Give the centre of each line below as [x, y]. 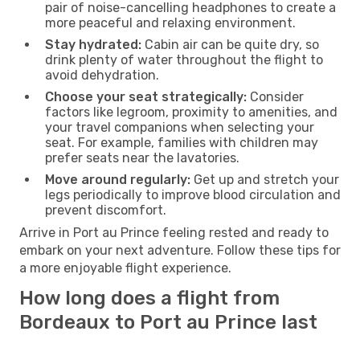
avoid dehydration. [102, 75]
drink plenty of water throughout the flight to [184, 59]
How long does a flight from [149, 298]
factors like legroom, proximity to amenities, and [191, 112]
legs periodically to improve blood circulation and [193, 194]
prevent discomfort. [106, 210]
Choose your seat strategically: [146, 96]
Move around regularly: [118, 179]
